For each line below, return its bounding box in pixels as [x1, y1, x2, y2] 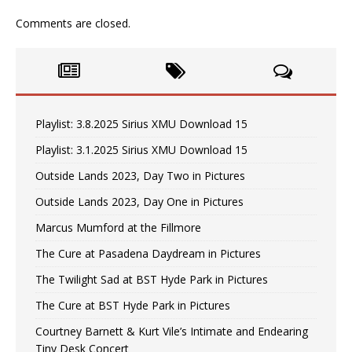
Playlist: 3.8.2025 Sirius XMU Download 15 [35, 116, 247, 132]
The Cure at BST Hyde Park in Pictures [35, 298, 230, 313]
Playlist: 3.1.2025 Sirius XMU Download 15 [35, 142, 247, 158]
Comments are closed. [16, 16, 130, 31]
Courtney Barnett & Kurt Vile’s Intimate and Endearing [35, 324, 308, 339]
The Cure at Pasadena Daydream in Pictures [35, 246, 261, 262]
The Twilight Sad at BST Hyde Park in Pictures [35, 272, 268, 288]
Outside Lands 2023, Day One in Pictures [35, 194, 244, 210]
